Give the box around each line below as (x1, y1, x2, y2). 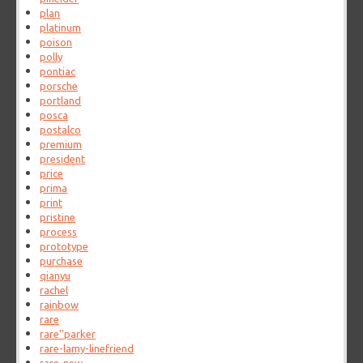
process (40, 226, 78, 238)
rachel (40, 284, 69, 297)
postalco (40, 124, 82, 136)
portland (40, 95, 82, 107)
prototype (40, 241, 89, 253)
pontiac (40, 66, 76, 78)
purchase (40, 255, 83, 267)
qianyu (40, 270, 71, 282)
